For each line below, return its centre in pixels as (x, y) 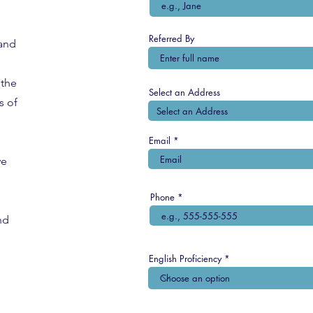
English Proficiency (185, 259)
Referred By (172, 38)
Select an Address (185, 92)
